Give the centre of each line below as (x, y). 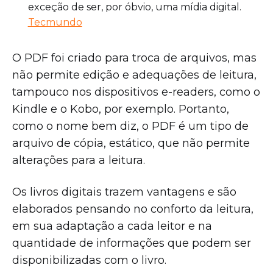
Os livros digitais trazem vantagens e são (124, 192)
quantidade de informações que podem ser (132, 243)
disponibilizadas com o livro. (91, 261)
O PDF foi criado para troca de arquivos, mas (134, 58)
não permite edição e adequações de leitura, (134, 75)
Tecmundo (55, 23)
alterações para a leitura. (80, 161)
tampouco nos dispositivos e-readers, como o (136, 92)
